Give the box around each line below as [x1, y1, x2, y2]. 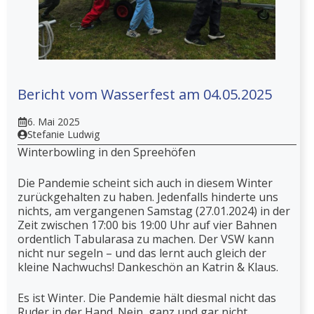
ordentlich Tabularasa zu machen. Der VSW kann [18, 231, 274, 247]
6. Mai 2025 [27, 114, 80, 128]
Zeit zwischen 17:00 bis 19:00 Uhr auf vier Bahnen [18, 217, 277, 233]
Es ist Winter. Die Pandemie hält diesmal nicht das [18, 289, 276, 306]
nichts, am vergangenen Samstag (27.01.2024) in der [18, 203, 290, 219]
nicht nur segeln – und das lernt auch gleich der [18, 245, 266, 261]
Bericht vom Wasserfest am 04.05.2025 [18, 84, 272, 104]
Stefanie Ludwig [27, 127, 100, 141]
